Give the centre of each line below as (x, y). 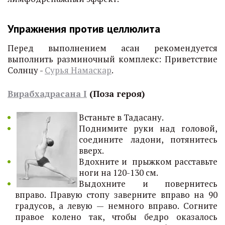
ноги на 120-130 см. (119, 173)
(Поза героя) (116, 94)
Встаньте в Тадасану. (121, 117)
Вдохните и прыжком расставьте (148, 161)
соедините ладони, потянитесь (148, 139)
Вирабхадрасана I (47, 94)
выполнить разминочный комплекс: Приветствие (113, 59)
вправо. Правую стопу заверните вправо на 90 (116, 195)
